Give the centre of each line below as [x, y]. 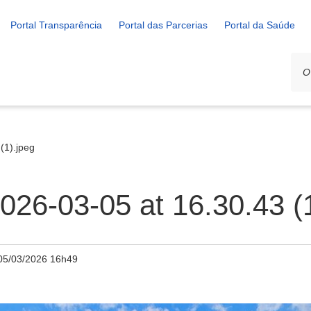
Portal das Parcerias [163, 25]
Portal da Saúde [260, 25]
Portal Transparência [56, 25]
